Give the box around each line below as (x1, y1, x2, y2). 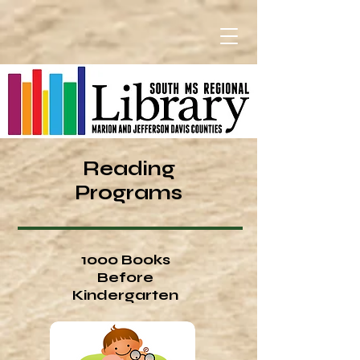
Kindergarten (72, 286, 178, 304)
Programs (75, 181, 182, 205)
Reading (82, 157, 175, 181)
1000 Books (80, 251, 170, 268)
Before (97, 268, 153, 286)
